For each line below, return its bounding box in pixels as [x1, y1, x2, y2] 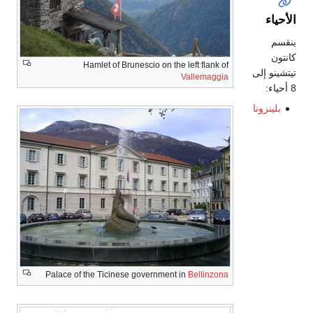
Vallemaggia [181, 72, 228, 82]
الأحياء [265, 13, 296, 27]
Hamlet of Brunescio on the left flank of [83, 60, 228, 71]
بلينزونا [252, 102, 281, 114]
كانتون [271, 51, 296, 63]
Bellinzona [188, 270, 228, 280]
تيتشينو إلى [252, 66, 296, 78]
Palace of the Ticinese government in [45, 270, 188, 280]
